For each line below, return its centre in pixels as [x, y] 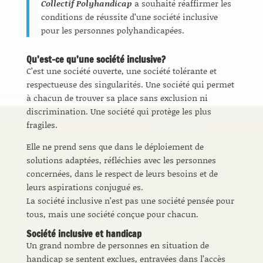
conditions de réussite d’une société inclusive [129, 17]
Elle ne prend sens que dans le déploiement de [115, 146]
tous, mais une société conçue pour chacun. [112, 214]
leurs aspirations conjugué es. [85, 187]
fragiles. [42, 125]
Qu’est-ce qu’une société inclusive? [96, 59]
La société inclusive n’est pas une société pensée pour [130, 200]
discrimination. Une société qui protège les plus [119, 111]
